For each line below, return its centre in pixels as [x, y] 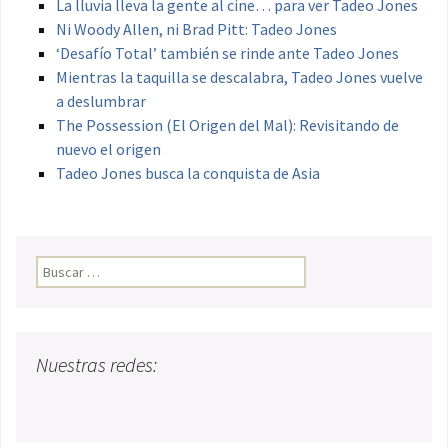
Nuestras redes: [96, 365]
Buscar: [58, 266]
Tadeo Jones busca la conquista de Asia [188, 173]
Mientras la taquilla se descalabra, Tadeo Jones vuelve [239, 77]
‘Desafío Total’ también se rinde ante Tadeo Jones [227, 53]
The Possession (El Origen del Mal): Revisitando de [227, 125]
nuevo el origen [108, 149]
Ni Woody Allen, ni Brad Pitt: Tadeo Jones [196, 29]
